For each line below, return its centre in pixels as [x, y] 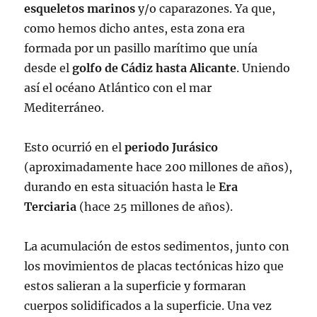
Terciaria [51, 206]
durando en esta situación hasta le [120, 186]
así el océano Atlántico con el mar [118, 87]
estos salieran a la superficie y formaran [136, 286]
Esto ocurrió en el [75, 147]
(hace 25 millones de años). [155, 206]
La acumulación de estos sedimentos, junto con [157, 246]
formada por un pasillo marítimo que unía [141, 48]
